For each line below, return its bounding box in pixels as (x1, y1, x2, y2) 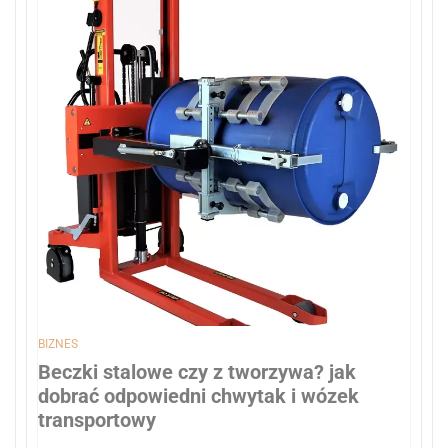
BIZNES (38, 336, 78, 351)
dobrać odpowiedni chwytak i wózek (38, 383, 359, 408)
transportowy (38, 407, 156, 432)
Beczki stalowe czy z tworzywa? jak (38, 359, 356, 384)
